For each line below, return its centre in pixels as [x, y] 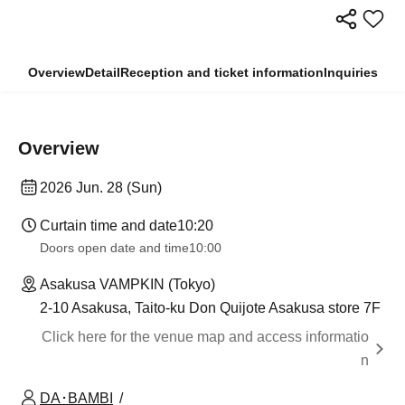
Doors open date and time [114, 248]
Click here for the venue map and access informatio [205, 337]
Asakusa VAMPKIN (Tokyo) [127, 285]
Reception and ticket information [221, 73]
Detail [102, 73]
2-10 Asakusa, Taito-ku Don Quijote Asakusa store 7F [210, 308]
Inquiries [350, 73]
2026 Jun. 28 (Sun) [101, 188]
